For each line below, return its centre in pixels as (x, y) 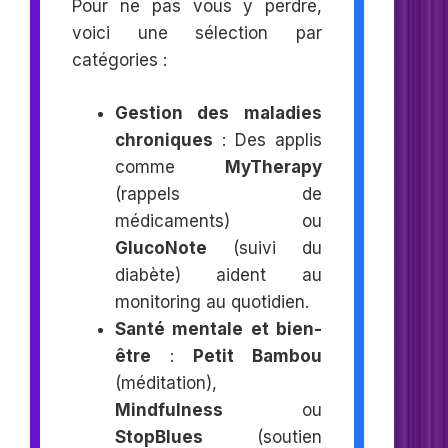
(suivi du (264, 247)
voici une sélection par (197, 33)
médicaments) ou (218, 220)
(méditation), (165, 382)
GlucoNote (160, 247)
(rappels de (218, 193)
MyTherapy (274, 166)
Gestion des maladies (218, 112)
